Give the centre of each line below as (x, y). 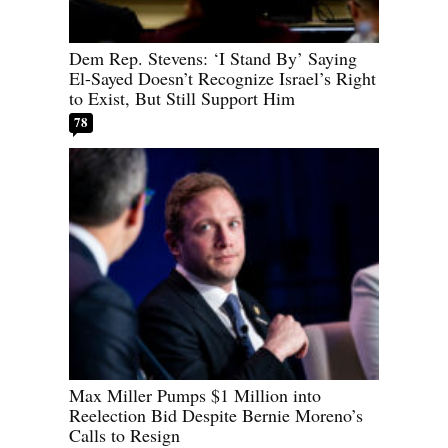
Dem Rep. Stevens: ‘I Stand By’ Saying (213, 57)
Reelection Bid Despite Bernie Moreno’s (216, 415)
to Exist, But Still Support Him (182, 97)
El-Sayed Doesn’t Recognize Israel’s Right (222, 77)
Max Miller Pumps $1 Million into (195, 395)
